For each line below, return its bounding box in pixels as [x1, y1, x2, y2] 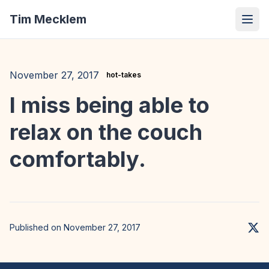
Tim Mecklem [10, 12, 86, 26]
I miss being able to [10, 92, 210, 118]
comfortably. [10, 146, 146, 172]
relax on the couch [10, 119, 202, 145]
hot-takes [106, 70, 141, 79]
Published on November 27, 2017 [10, 222, 141, 232]
